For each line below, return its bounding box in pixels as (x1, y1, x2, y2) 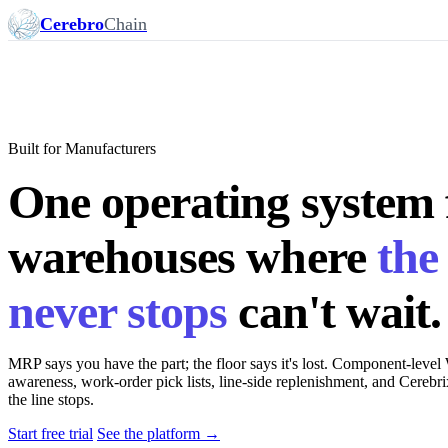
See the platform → (97, 424, 220, 442)
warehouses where (8, 229, 377, 283)
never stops (8, 284, 228, 338)
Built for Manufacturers (8, 139, 156, 157)
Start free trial (8, 424, 93, 442)
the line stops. (8, 390, 94, 408)
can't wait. (227, 284, 441, 338)
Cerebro (40, 13, 104, 34)
